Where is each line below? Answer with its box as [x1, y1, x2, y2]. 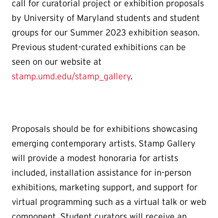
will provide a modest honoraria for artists [12, 153, 178, 163]
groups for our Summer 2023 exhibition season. [12, 27, 200, 37]
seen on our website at [12, 56, 102, 67]
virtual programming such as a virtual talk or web [12, 197, 206, 207]
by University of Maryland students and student [12, 13, 200, 23]
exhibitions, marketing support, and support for [12, 182, 198, 192]
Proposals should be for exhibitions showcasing [12, 124, 198, 134]
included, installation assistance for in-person [12, 167, 191, 178]
